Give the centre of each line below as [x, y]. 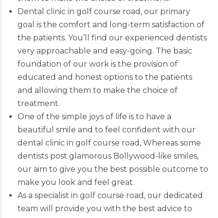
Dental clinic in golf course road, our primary [104, 11]
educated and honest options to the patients [105, 77]
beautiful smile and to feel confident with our [106, 129]
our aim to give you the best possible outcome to [113, 169]
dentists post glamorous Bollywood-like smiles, [108, 156]
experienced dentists [166, 37]
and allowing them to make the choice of [97, 90]
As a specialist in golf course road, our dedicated [110, 195]
